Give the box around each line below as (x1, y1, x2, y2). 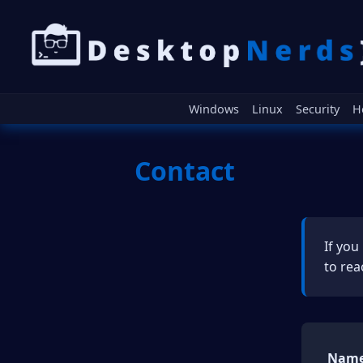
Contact (135, 153, 236, 189)
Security (296, 101, 340, 117)
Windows (189, 101, 239, 117)
